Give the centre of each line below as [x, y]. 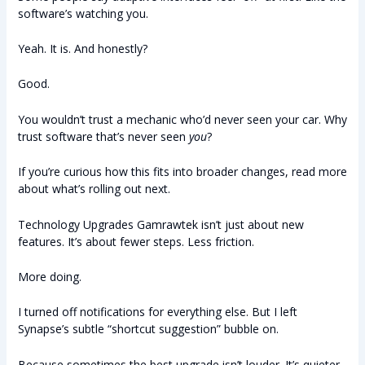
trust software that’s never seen [103, 136]
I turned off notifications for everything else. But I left [157, 312]
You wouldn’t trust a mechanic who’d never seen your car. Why [182, 119]
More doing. [49, 276]
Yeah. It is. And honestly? [82, 48]
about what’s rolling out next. [94, 189]
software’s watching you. [83, 13]
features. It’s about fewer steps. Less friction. [136, 241]
